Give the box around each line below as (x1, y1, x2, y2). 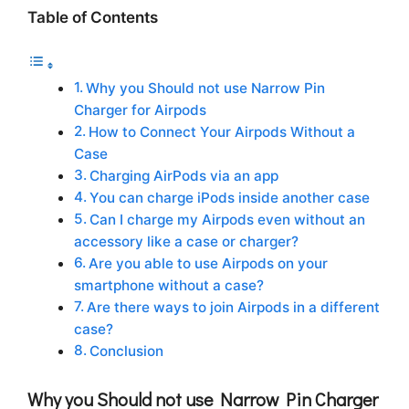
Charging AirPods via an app (89, 167, 279, 185)
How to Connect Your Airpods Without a (89, 123, 356, 142)
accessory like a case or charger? (74, 233, 299, 251)
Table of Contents (27, 7, 158, 26)
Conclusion (89, 342, 164, 361)
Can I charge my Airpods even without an (89, 211, 366, 229)
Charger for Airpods (74, 101, 206, 120)
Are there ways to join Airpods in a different (87, 299, 381, 317)
